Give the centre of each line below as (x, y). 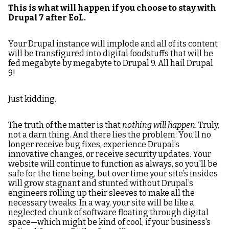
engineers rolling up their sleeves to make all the (101, 193)
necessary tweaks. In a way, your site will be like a (101, 203)
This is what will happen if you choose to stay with (112, 8)
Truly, (209, 125)
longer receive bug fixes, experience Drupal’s (94, 144)
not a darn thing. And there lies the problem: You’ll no (110, 135)
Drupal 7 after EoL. (47, 18)
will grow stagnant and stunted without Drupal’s (101, 183)
